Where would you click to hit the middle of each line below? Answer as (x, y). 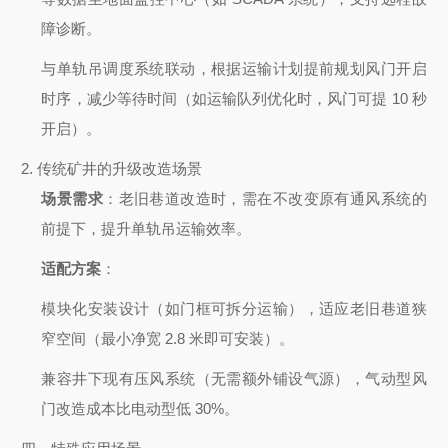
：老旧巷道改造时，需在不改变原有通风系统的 (265, 199)
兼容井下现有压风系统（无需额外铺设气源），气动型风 (234, 379)
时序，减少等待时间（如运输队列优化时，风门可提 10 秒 (234, 99)
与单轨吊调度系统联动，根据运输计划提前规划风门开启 (234, 69)
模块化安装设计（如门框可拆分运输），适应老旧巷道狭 (234, 309)
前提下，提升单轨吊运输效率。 (146, 229)
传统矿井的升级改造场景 (120, 169)
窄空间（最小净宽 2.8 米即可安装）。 (168, 339)
